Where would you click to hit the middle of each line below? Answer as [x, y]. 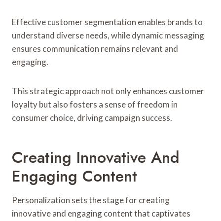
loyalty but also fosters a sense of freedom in [95, 104]
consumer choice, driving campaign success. [92, 117]
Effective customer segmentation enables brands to [107, 22]
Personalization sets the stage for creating [91, 200]
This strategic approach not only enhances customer [108, 91]
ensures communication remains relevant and [95, 48]
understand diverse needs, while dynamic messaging [108, 35]
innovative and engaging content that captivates [101, 213]
